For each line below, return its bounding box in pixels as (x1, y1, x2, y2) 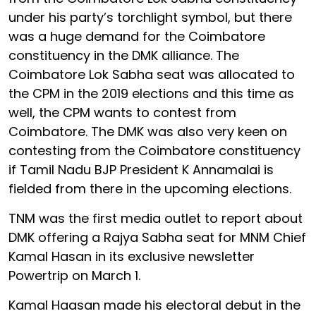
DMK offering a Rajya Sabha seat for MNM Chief (8, 228, 306, 246)
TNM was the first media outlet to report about (8, 209, 303, 227)
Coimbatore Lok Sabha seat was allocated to (8, 65, 295, 83)
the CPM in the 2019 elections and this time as (8, 84, 294, 102)
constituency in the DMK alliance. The (8, 46, 239, 64)
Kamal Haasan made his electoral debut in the (8, 296, 300, 314)
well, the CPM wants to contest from (8, 103, 236, 121)
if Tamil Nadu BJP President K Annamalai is (8, 160, 274, 178)
